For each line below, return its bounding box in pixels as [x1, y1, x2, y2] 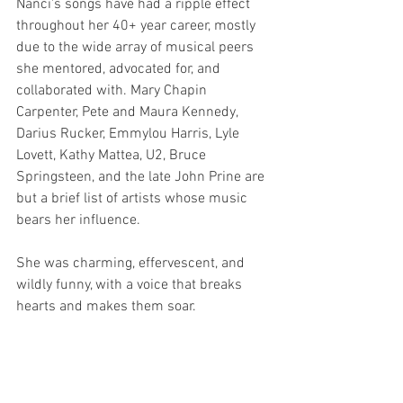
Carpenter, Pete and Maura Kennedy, [16, 103, 241, 121]
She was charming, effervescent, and [16, 255, 248, 273]
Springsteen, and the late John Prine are [16, 168, 268, 186]
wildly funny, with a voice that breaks [16, 276, 246, 294]
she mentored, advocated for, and [16, 60, 224, 78]
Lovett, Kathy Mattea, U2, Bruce [16, 147, 210, 165]
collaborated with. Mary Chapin [16, 82, 210, 100]
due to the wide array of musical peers [16, 39, 257, 57]
